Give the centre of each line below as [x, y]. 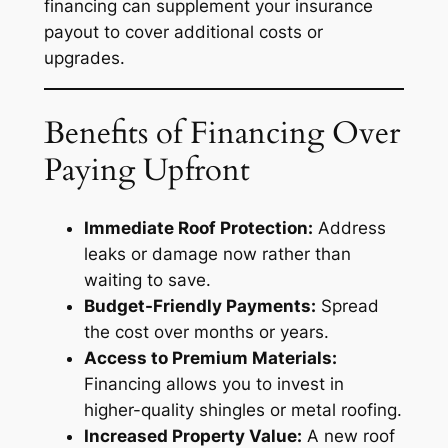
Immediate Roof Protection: [198, 227]
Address [349, 227]
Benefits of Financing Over [221, 133]
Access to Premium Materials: [210, 357]
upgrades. [84, 57]
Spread [347, 305]
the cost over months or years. [206, 331]
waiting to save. [147, 279]
